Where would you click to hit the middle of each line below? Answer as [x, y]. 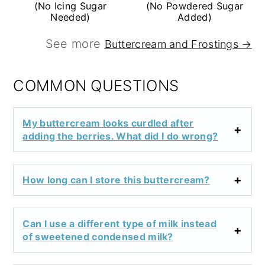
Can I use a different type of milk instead [119, 223]
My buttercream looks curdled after [108, 123]
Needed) [70, 17]
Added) [195, 17]
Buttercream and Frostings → [178, 44]
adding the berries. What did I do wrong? [120, 136]
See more [75, 43]
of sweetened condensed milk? [98, 236]
